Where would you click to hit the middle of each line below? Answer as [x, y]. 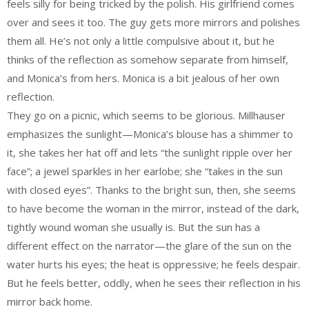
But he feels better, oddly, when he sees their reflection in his [154, 283]
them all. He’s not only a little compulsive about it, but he [141, 41]
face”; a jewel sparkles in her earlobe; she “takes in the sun [145, 171]
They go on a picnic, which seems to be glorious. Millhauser [146, 116]
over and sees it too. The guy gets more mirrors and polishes [153, 22]
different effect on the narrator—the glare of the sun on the [149, 246]
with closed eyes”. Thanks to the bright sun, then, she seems [151, 190]
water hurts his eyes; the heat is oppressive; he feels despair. [153, 265]
